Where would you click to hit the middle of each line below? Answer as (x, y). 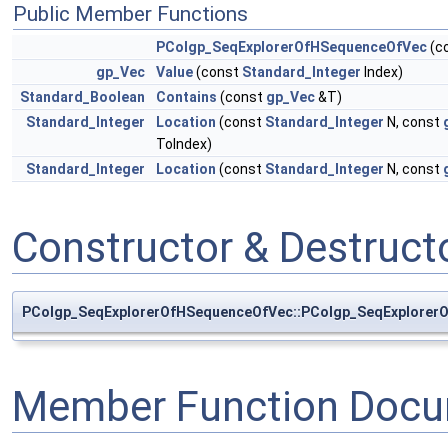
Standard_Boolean (82, 97)
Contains (186, 97)
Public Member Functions (130, 14)
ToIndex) (184, 144)
